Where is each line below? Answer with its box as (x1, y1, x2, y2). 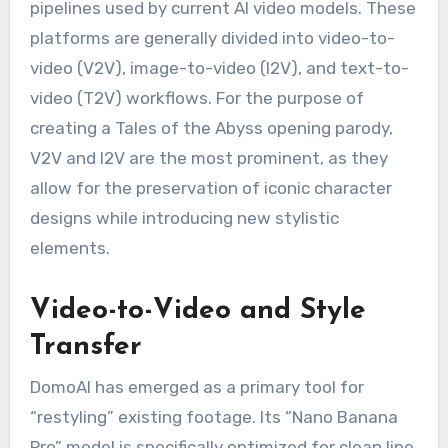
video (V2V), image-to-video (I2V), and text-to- (29, 58, 409, 79)
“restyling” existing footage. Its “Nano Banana (29, 406, 398, 427)
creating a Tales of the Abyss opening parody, (29, 118, 393, 139)
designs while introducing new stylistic (29, 208, 339, 229)
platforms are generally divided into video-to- (29, 28, 395, 49)
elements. (29, 238, 110, 259)
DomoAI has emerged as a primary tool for (29, 376, 364, 397)
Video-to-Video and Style (29, 297, 366, 326)
